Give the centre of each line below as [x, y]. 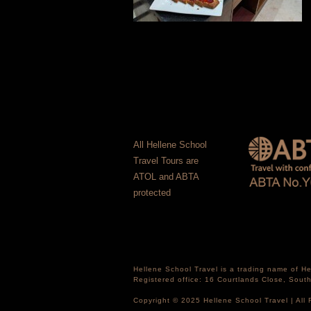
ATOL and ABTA [166, 177]
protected [152, 193]
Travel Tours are [166, 161]
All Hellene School [170, 145]
